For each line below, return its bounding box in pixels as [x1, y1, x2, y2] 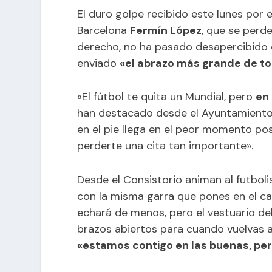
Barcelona [77, 22, 131, 38]
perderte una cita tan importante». [77, 138, 254, 154]
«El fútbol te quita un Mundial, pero [77, 89, 256, 104]
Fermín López [130, 22, 202, 38]
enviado [77, 55, 120, 70]
